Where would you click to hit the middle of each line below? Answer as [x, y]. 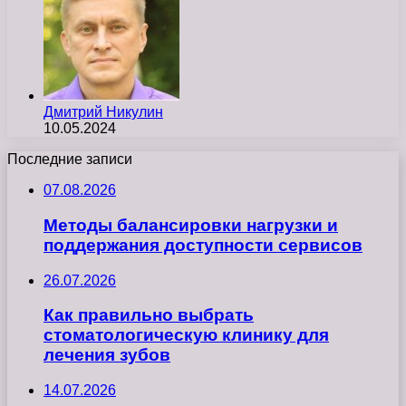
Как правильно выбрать [149, 315]
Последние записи [70, 159]
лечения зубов [107, 355]
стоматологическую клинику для [186, 335]
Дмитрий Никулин [103, 112]
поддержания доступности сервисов [203, 245]
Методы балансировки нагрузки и [191, 225]
